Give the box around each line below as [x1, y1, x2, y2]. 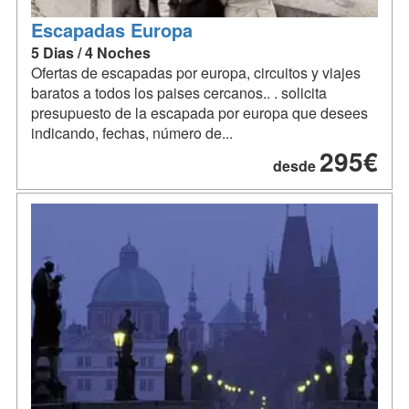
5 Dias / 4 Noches [31, 41, 151, 63]
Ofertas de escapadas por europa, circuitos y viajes [31, 61, 361, 83]
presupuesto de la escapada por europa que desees [31, 101, 368, 123]
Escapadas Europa [31, 16, 193, 43]
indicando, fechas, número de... [31, 121, 233, 143]
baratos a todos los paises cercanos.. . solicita [31, 81, 327, 103]
